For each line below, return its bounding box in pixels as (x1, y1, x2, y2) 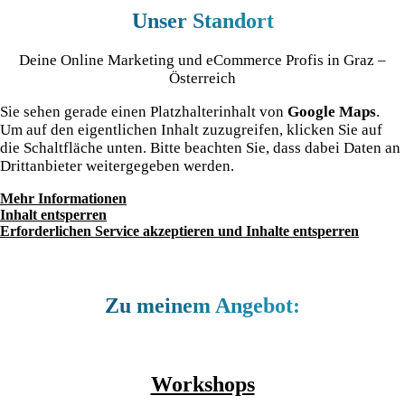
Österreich (169, 70, 236, 88)
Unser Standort (131, 9, 274, 33)
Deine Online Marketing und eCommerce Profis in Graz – (19, 52, 386, 70)
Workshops (150, 372, 255, 396)
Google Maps (287, 103, 376, 121)
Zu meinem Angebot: (105, 294, 300, 318)
